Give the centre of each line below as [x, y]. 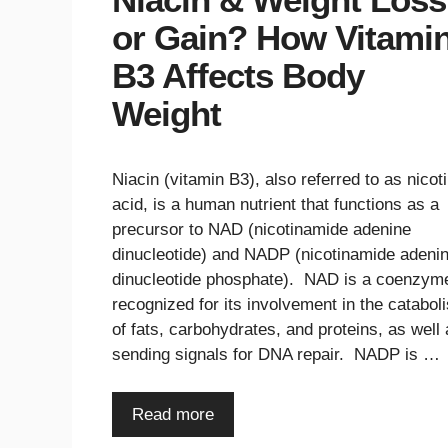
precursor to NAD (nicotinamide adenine [261, 229]
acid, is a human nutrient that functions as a [275, 204]
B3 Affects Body [238, 75]
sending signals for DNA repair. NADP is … [276, 354]
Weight [166, 113]
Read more [173, 415]
